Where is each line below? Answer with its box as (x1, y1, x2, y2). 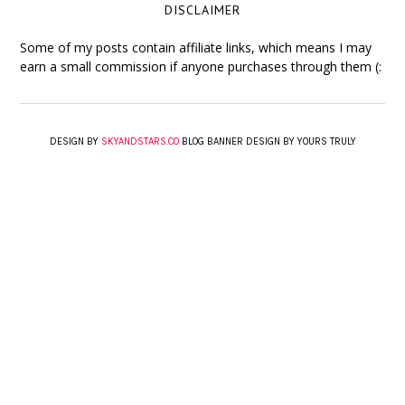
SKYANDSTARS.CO (100, 135, 179, 147)
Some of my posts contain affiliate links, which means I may (20, 38, 372, 56)
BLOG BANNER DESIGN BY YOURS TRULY (178, 135, 356, 147)
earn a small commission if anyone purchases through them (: (20, 57, 382, 75)
